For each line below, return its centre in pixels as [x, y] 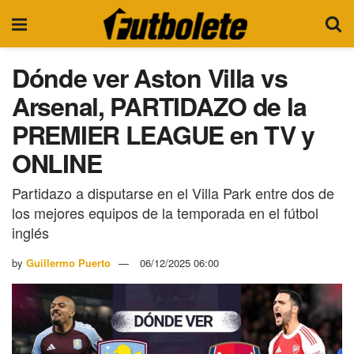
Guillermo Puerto [68, 262]
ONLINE [57, 163]
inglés [30, 232]
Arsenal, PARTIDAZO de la [159, 106]
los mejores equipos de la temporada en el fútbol [165, 212]
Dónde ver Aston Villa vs [150, 77]
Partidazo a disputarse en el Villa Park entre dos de [173, 192]
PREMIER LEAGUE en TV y [163, 134]
